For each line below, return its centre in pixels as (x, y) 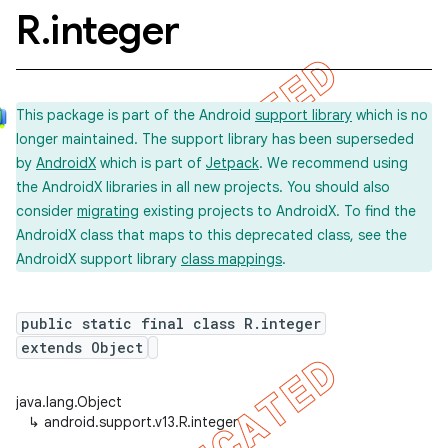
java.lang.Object (69, 402)
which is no (390, 115)
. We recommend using (333, 163)
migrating (108, 211)
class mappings (231, 259)
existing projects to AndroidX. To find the (277, 211)
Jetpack (232, 163)
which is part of (151, 163)
